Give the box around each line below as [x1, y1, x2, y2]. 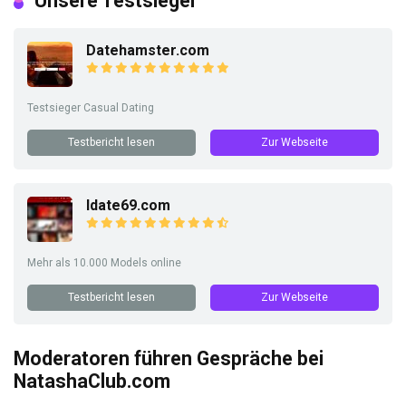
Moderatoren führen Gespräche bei [14, 347, 324, 371]
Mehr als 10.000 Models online [27, 256, 181, 270]
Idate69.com [86, 197, 170, 215]
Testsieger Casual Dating [27, 101, 154, 115]
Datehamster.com [86, 42, 209, 60]
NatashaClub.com [14, 370, 170, 393]
